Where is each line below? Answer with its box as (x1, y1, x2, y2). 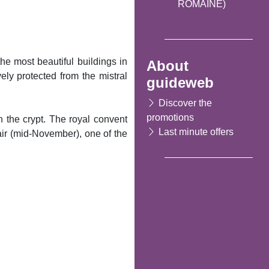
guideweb (147, 74, 214, 91)
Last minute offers (159, 126, 234, 137)
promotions (147, 112, 194, 122)
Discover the (159, 97, 212, 108)
